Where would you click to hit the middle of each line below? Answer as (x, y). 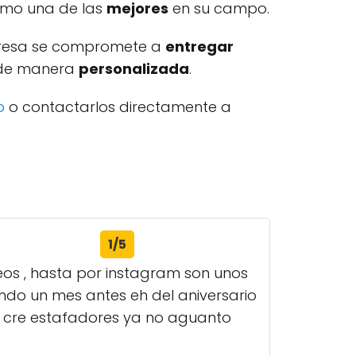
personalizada (134, 69)
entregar (199, 46)
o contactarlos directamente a (118, 107)
